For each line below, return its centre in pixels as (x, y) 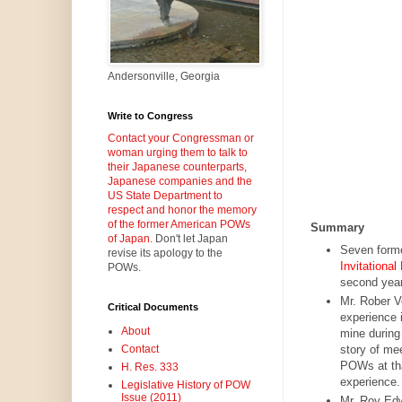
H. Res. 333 (149, 367)
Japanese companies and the (179, 182)
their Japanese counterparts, (177, 167)
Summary (337, 228)
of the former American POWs (179, 225)
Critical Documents (153, 307)
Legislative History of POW (185, 385)
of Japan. (130, 239)
